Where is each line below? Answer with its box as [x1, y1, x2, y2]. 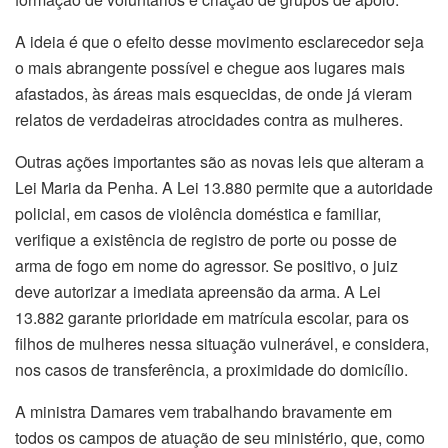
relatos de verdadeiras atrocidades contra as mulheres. [15, 108, 403, 132]
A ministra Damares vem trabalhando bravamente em [15, 400, 392, 424]
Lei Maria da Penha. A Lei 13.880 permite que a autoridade [15, 176, 433, 200]
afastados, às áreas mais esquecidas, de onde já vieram [15, 82, 412, 106]
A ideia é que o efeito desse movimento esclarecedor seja [15, 30, 424, 54]
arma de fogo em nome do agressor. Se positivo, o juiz [15, 254, 398, 278]
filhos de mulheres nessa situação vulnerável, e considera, [15, 332, 429, 356]
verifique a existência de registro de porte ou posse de [15, 228, 397, 252]
